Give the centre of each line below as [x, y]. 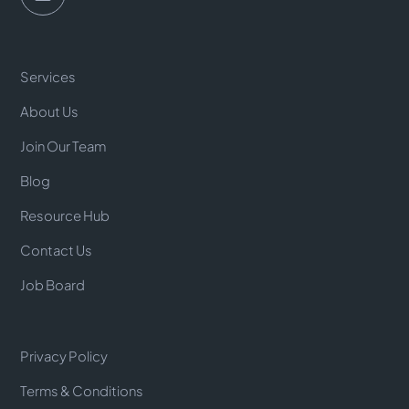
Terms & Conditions [82, 391]
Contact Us [57, 250]
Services [48, 77]
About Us [50, 111]
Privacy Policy [64, 356]
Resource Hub [65, 215]
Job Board [53, 285]
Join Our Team [63, 146]
